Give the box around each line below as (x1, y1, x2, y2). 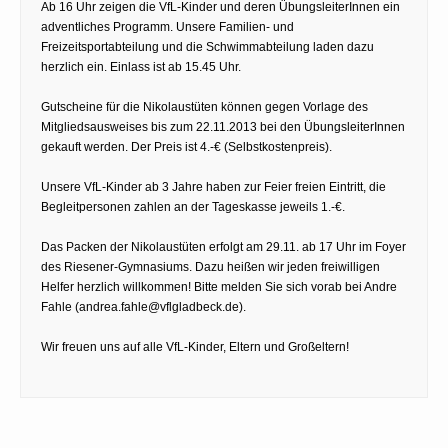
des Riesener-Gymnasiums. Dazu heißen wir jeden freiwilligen (41, 259, 380, 274)
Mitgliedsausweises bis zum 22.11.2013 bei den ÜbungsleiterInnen (41, 119, 405, 134)
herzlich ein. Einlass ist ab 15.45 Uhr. (41, 59, 241, 74)
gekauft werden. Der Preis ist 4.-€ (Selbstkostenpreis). (41, 139, 332, 154)
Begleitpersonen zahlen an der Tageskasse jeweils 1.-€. (41, 199, 345, 214)
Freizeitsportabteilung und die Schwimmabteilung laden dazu (41, 39, 374, 54)
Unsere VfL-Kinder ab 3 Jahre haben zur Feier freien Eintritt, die (41, 179, 386, 194)
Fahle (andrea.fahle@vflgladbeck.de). (41, 299, 246, 314)
